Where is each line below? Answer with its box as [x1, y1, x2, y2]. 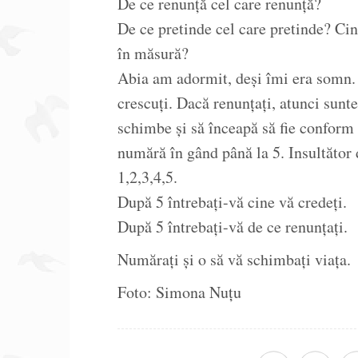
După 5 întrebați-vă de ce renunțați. [117, 216, 348, 238]
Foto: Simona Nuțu [117, 281, 241, 304]
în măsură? [117, 42, 189, 65]
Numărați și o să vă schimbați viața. [117, 249, 351, 271]
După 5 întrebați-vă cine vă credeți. [117, 191, 347, 213]
